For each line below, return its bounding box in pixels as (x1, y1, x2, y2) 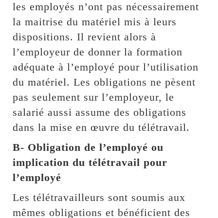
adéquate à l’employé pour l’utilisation (13, 60, 199, 73)
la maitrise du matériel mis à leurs (13, 15, 177, 28)
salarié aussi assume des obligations (13, 106, 187, 118)
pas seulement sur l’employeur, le (13, 91, 175, 103)
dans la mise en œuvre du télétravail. (13, 121, 190, 133)
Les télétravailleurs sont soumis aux (13, 191, 186, 203)
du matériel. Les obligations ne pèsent (13, 75, 196, 88)
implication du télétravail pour (13, 156, 168, 168)
